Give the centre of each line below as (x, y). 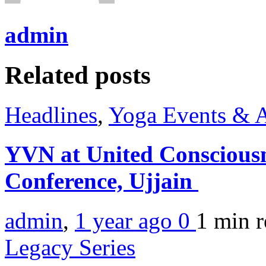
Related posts (78, 75)
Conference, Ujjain (102, 181)
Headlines (51, 115)
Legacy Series (70, 247)
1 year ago (126, 220)
